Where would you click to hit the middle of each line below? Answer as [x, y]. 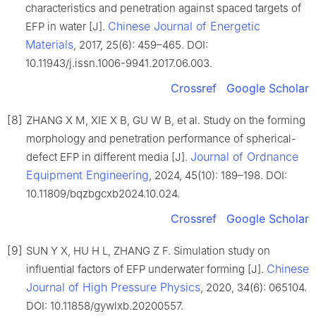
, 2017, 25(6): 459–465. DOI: [141, 45]
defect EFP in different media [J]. [108, 157]
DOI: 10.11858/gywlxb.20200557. [105, 306]
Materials [49, 45]
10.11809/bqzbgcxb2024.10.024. [103, 194]
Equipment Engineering [87, 175]
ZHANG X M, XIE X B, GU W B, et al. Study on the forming [166, 121]
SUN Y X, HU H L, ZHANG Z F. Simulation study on [148, 251]
